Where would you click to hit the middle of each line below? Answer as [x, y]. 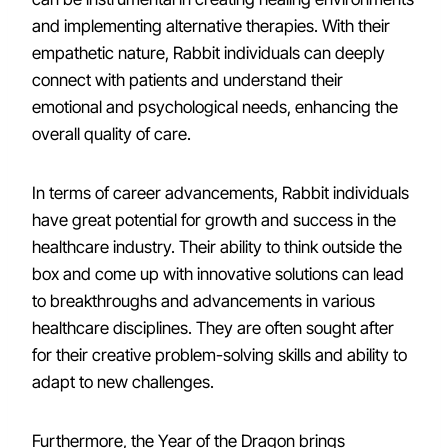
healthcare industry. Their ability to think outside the [217, 247]
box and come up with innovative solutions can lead [218, 274]
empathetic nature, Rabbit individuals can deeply [208, 53]
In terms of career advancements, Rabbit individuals [220, 193]
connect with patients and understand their [187, 80]
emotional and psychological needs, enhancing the [215, 107]
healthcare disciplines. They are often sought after [213, 328]
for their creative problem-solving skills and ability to [219, 355]
